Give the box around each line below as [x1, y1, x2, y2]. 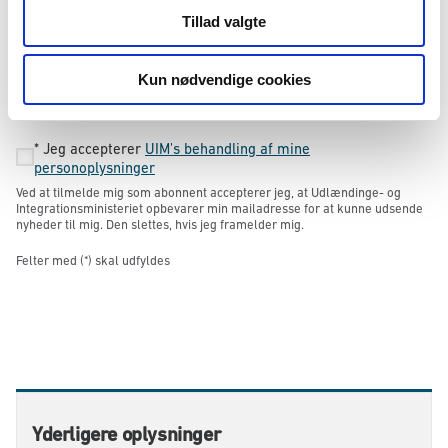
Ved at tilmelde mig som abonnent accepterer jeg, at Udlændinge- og [16, 184, 401, 200]
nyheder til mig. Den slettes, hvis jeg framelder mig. [16, 216, 304, 232]
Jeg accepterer [43, 139, 141, 157]
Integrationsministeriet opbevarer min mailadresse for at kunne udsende [16, 200, 423, 216]
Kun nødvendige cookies [137, 71, 311, 88]
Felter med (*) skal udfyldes [16, 252, 170, 268]
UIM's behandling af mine [145, 139, 310, 157]
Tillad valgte [182, 12, 266, 30]
